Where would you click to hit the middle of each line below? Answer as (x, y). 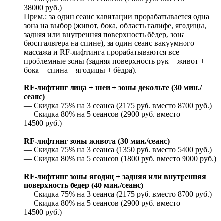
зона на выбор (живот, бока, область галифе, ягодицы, (115, 25)
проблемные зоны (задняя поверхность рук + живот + (114, 61)
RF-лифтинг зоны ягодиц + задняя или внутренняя (115, 176)
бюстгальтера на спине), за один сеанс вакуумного (109, 43)
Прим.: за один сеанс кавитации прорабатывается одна (116, 16)
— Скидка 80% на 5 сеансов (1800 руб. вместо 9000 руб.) (120, 158)
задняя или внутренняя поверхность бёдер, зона (104, 34)
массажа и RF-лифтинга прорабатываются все (101, 52)
